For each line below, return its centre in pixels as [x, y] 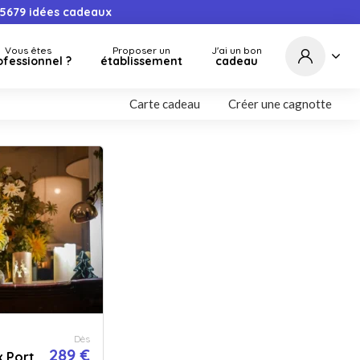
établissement [141, 61]
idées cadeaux [69, 12]
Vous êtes [28, 50]
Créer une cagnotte [280, 104]
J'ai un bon [237, 50]
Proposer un [141, 50]
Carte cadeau [165, 104]
